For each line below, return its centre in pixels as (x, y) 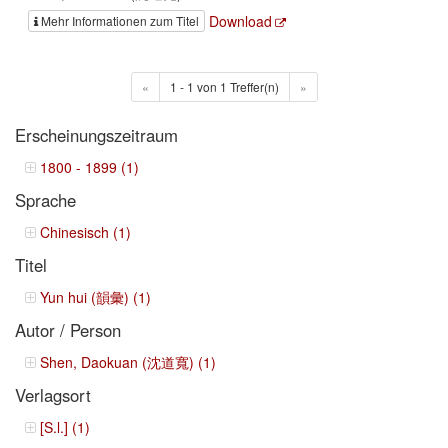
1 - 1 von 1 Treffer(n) (224, 86)
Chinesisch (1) (85, 231)
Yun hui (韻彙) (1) (95, 296)
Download (240, 20)
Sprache (45, 199)
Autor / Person (68, 329)
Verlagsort (53, 394)
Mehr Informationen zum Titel (120, 20)
